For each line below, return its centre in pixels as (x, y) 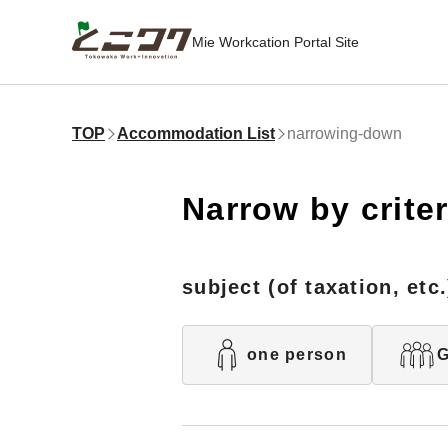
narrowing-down (344, 133)
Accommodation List (196, 133)
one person (297, 354)
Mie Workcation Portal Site (275, 42)
